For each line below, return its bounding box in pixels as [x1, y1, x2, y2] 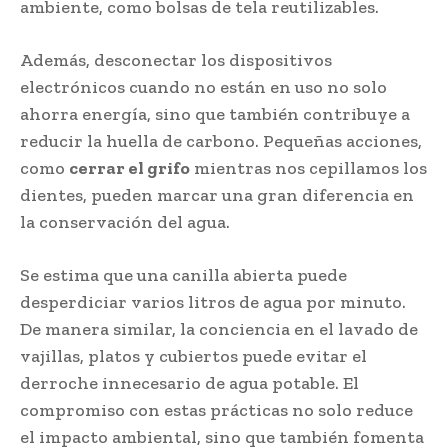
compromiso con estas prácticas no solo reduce [20, 398, 413, 421]
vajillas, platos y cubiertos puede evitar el [20, 344, 367, 367]
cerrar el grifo [69, 156, 190, 179]
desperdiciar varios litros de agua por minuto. [20, 290, 406, 313]
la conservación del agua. [20, 210, 230, 233]
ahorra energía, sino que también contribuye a [20, 102, 410, 125]
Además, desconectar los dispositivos [20, 48, 332, 71]
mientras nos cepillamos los [190, 156, 427, 179]
